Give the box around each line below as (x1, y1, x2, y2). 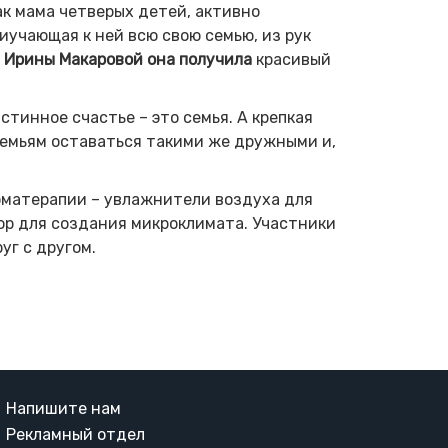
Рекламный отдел (6, 425, 145, 444)
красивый (255, 50, 331, 69)
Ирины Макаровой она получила (3, 50, 256, 69)
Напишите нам (6, 399, 121, 418)
